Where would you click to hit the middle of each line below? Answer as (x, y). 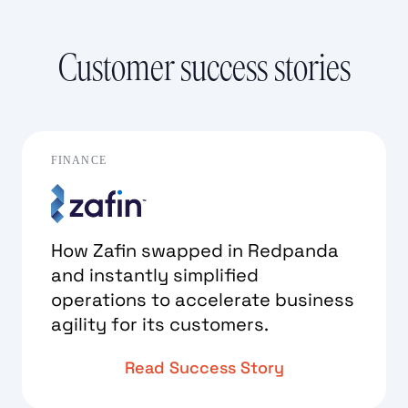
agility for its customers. (160, 324)
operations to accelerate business (203, 299)
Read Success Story (204, 367)
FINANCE (79, 160)
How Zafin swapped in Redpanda (195, 250)
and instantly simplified (155, 275)
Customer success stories (204, 67)
